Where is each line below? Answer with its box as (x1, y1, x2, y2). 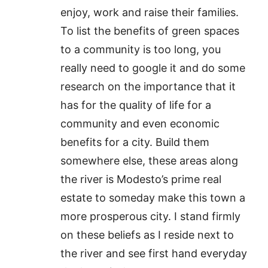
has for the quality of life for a (60, 99, 212, 111)
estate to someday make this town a (60, 191, 246, 204)
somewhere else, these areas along (60, 154, 239, 167)
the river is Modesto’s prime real (60, 173, 222, 185)
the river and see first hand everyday (60, 247, 248, 260)
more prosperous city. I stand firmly (60, 210, 241, 223)
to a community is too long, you (60, 43, 221, 56)
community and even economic (60, 117, 220, 130)
